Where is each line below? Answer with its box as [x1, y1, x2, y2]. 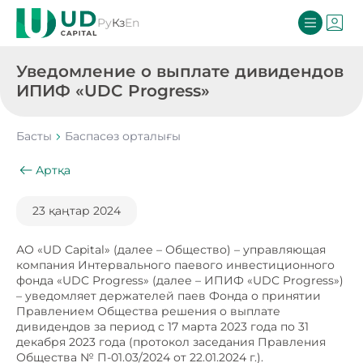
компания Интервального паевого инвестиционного [16, 258, 335, 272]
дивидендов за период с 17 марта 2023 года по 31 [16, 319, 309, 334]
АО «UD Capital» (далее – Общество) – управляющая [16, 242, 326, 257]
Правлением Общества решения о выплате [16, 304, 280, 318]
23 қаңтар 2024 [32, 203, 121, 218]
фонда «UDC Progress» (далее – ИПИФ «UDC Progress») [16, 273, 344, 288]
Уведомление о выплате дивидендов [16, 62, 344, 81]
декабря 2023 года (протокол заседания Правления [16, 335, 326, 349]
